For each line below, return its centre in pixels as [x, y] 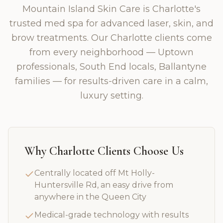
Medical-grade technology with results [111, 215]
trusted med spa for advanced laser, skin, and [111, 23]
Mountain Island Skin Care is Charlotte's [111, 9]
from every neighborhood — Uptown [111, 52]
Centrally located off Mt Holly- [95, 173]
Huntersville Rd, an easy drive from [104, 185]
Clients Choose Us [139, 151]
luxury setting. [111, 96]
